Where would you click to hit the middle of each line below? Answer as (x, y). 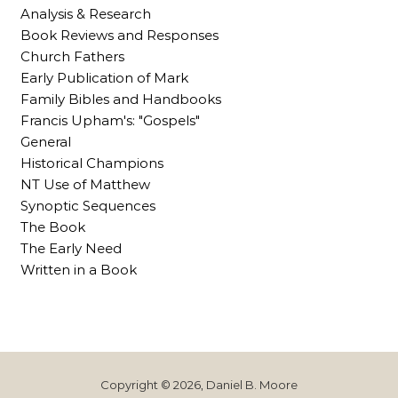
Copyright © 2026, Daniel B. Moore (199, 385)
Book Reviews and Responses (119, 36)
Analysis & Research (86, 14)
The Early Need (71, 249)
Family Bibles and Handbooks (121, 99)
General (46, 142)
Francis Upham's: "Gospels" (110, 121)
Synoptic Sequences (88, 206)
